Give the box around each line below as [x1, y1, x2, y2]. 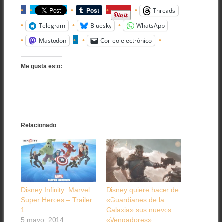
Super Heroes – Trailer [20, 195, 92, 204]
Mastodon [38, 36, 66, 45]
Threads [152, 6, 175, 15]
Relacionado [20, 121, 56, 129]
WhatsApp [136, 21, 165, 30]
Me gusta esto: [20, 62, 62, 70]
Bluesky [90, 21, 111, 30]
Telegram [38, 21, 65, 30]
